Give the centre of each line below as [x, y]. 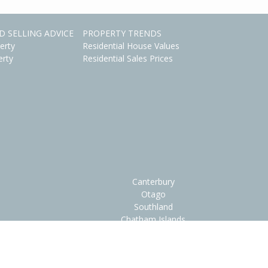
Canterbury [153, 182]
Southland [153, 207]
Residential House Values [131, 46]
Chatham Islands [153, 219]
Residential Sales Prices [127, 58]
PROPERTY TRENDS [122, 33]
